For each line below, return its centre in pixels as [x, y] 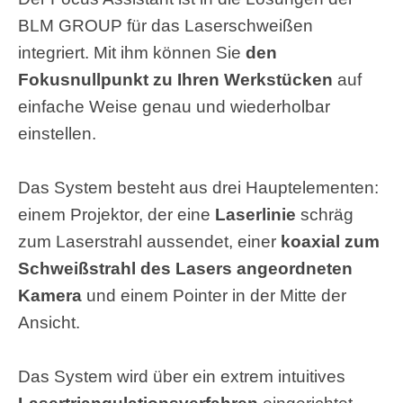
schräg [327, 214]
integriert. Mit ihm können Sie [132, 52]
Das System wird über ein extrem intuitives [182, 376]
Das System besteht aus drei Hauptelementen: [198, 187]
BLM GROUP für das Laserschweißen [166, 25]
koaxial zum [330, 241]
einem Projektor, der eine [116, 214]
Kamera [50, 295]
